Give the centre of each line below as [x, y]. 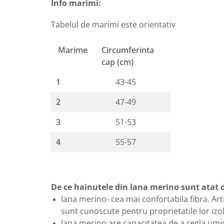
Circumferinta [128, 50]
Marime [74, 50]
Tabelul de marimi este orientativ [113, 25]
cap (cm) [117, 62]
